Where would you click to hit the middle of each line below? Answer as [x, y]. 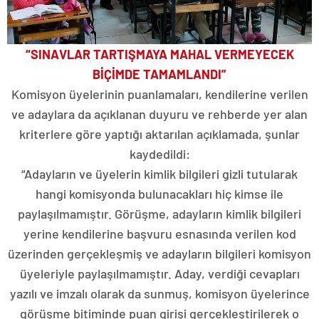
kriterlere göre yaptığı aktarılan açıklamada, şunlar [159, 134]
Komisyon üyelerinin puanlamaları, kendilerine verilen [159, 94]
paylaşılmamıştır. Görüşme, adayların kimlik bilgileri [159, 213]
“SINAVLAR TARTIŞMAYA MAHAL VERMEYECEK [159, 54]
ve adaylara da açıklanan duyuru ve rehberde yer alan [159, 114]
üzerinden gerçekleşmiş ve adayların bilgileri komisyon [159, 253]
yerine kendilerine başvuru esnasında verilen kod [159, 233]
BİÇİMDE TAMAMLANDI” [159, 74]
